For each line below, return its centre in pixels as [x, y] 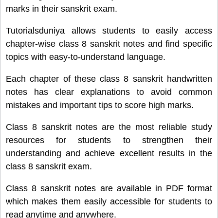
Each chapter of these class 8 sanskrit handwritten [109, 79]
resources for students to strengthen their [109, 140]
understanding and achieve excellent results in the [109, 154]
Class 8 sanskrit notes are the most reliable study [109, 127]
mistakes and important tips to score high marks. [100, 105]
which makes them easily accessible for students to [109, 202]
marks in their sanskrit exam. [62, 9]
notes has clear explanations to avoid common [109, 92]
